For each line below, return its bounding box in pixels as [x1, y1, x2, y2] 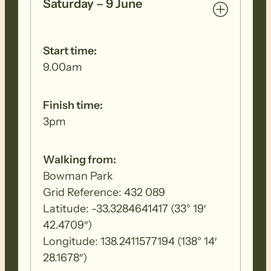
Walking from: [43, 152, 117, 166]
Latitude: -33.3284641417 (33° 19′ [43, 201, 206, 215]
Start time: [43, 44, 97, 57]
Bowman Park [43, 169, 114, 183]
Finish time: [43, 98, 103, 112]
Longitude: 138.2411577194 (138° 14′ [43, 234, 217, 248]
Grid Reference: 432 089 [43, 185, 166, 199]
